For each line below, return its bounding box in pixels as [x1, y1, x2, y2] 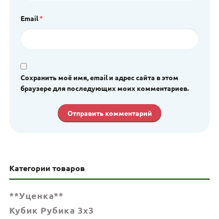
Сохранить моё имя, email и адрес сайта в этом [20, 72, 178, 82]
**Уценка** [9, 189, 64, 201]
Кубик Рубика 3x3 [9, 204, 94, 216]
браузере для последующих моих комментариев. [20, 83, 189, 92]
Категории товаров [9, 163, 86, 174]
